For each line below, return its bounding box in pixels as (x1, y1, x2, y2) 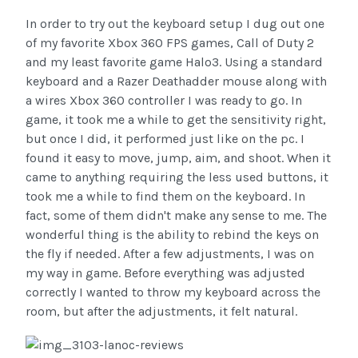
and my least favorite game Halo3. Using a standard (26, 54, 323, 70)
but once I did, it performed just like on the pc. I (26, 131, 304, 147)
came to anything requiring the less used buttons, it (26, 169, 328, 185)
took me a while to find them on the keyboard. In (26, 189, 305, 205)
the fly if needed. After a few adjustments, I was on (26, 246, 314, 262)
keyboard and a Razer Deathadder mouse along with (26, 74, 327, 89)
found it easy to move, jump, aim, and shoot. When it (26, 150, 331, 166)
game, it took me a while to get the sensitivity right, (26, 112, 326, 128)
